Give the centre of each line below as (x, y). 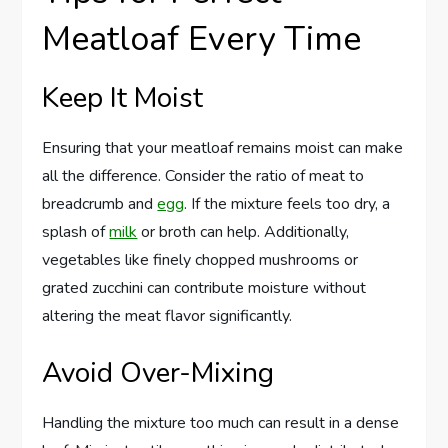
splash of (76, 232)
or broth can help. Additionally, (243, 232)
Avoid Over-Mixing (158, 373)
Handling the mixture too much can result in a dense (221, 423)
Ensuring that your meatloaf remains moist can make (223, 148)
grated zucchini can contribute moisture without (204, 288)
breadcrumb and (100, 204)
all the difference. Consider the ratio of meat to (203, 176)
